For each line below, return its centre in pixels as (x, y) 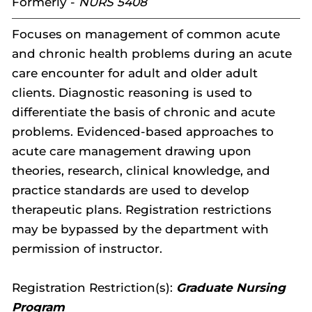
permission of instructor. (87, 249)
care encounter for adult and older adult (135, 73)
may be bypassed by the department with (140, 229)
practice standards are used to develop (131, 190)
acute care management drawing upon (132, 151)
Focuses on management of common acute (146, 34)
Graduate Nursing (231, 288)
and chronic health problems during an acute (152, 54)
